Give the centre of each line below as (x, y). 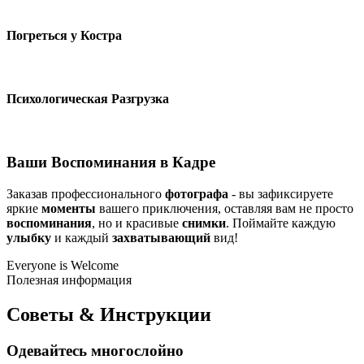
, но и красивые (137, 223)
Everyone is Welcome (63, 266)
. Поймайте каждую (281, 223)
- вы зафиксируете (281, 194)
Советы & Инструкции (109, 315)
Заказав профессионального (86, 194)
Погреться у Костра (64, 35)
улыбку (29, 238)
